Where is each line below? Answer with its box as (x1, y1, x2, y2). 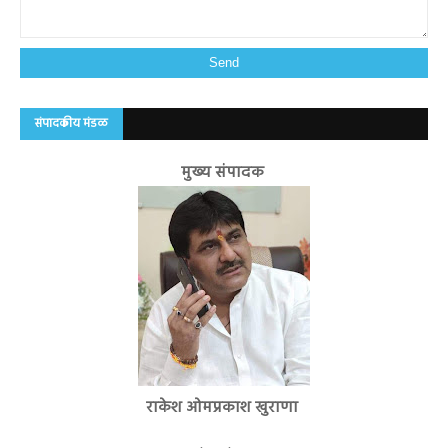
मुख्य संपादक (180, 159, 268, 186)
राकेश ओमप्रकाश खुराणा (146, 394, 302, 421)
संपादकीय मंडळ (35, 113, 108, 134)
